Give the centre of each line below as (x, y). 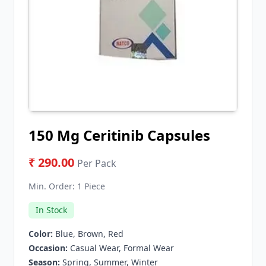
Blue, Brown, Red (88, 233)
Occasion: (48, 248)
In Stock (51, 210)
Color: (41, 233)
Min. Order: (53, 186)
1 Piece (91, 186)
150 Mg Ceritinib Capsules (119, 135)
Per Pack (97, 163)
